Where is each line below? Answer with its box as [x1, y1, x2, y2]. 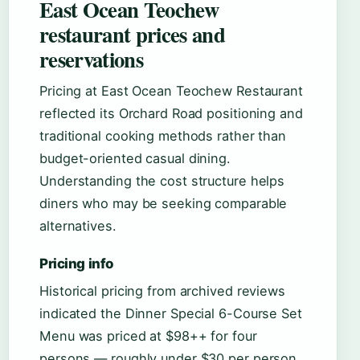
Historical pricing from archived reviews [39, 283, 285, 300]
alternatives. [39, 218, 117, 235]
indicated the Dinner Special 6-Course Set [39, 305, 302, 322]
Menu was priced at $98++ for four [39, 328, 257, 345]
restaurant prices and [39, 18, 225, 51]
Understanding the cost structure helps [39, 173, 285, 190]
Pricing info [39, 256, 113, 272]
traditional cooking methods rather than [39, 128, 287, 145]
